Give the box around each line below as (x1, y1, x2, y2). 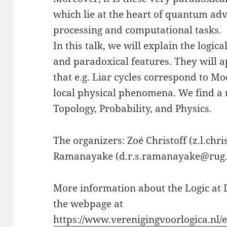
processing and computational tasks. (53, 23, 222, 37)
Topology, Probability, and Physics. (53, 102, 212, 116)
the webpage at (53, 197, 124, 210)
